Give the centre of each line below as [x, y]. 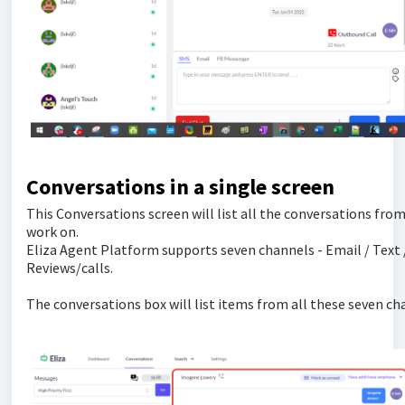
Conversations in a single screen [180, 187]
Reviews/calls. [70, 268]
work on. [54, 232]
